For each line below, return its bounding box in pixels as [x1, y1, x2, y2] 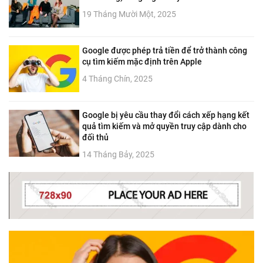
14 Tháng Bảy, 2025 [82, 149, 154, 159]
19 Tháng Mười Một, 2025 [82, 9, 176, 19]
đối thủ [82, 132, 109, 142]
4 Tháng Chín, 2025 [82, 73, 153, 83]
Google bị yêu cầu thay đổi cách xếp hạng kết [82, 110, 249, 120]
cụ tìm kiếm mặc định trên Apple [82, 56, 202, 66]
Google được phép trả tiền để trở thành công [82, 45, 247, 55]
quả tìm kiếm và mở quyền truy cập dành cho [82, 121, 247, 131]
